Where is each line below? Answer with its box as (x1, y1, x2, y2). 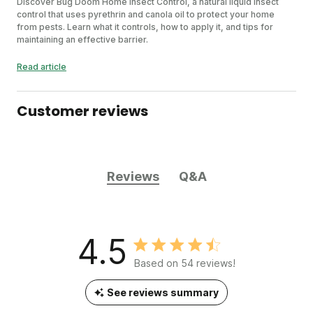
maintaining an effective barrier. (17, 34, 148, 45)
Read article (17, 61, 66, 73)
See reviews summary (107, 286, 219, 299)
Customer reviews (17, 101, 148, 122)
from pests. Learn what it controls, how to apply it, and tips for (17, 22, 273, 33)
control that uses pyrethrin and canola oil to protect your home (17, 9, 275, 20)
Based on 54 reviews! (134, 257, 235, 270)
